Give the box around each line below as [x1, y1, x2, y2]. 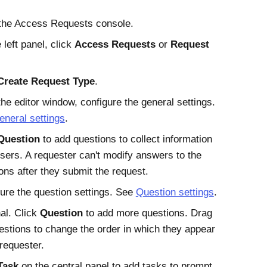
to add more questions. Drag [82, 207, 212, 219]
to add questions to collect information [39, 133, 212, 145]
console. [92, 18, 133, 29]
